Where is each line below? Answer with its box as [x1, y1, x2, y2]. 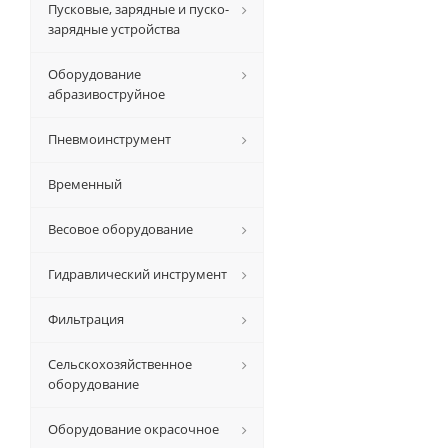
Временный [48, 175, 122, 193]
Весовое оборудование [48, 220, 193, 238]
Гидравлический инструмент [48, 265, 227, 283]
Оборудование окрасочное [48, 420, 219, 438]
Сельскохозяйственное [48, 355, 192, 373]
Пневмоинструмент [48, 130, 171, 148]
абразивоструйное [48, 85, 165, 103]
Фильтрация [48, 310, 124, 328]
